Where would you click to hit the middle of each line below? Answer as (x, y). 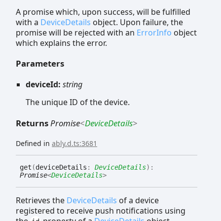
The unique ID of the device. (78, 102)
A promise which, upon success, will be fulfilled (103, 12)
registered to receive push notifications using (101, 210)
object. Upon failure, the (137, 22)
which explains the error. (61, 43)
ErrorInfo (154, 32)
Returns (33, 123)
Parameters (40, 64)
